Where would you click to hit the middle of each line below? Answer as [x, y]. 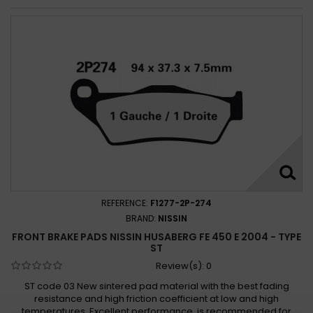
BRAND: [142, 218]
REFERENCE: [126, 203]
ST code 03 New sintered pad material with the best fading [156, 286]
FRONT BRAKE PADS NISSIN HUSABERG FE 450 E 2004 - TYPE [156, 236]
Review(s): [181, 265]
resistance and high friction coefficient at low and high [156, 298]
